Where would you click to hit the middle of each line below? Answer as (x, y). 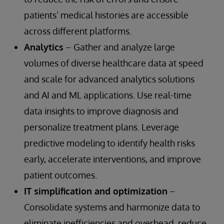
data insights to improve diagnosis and (101, 111)
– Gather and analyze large (119, 47)
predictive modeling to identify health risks (109, 143)
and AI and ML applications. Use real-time (108, 95)
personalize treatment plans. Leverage (101, 127)
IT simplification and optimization (96, 191)
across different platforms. (78, 31)
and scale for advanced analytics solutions (109, 79)
